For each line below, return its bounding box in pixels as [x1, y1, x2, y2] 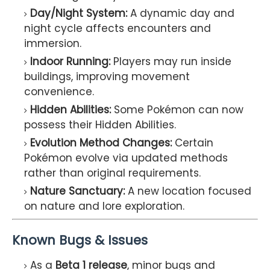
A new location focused [125, 183, 251, 198]
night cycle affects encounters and [24, 20, 211, 36]
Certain [172, 135, 213, 150]
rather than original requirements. [24, 165, 201, 180]
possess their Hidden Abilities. [24, 117, 176, 132]
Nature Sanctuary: [30, 183, 125, 198]
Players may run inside [110, 54, 231, 69]
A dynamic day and [127, 5, 234, 20]
